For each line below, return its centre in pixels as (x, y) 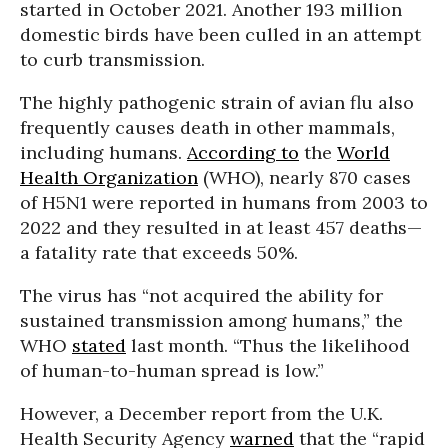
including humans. (103, 152)
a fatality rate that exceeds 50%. (159, 252)
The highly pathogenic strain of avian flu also (217, 102)
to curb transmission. (112, 59)
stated (99, 345)
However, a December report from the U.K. (201, 413)
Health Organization (109, 177)
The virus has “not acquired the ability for (201, 295)
